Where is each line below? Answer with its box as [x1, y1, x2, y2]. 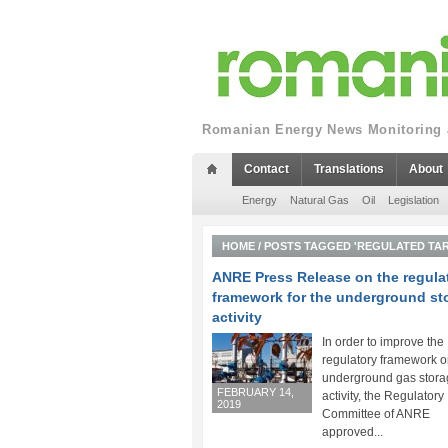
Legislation [388, 194, 439, 206]
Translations [314, 162, 384, 176]
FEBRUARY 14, [217, 386, 294, 398]
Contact [244, 162, 289, 176]
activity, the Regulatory [322, 389, 444, 403]
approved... [322, 425, 383, 439]
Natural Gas [290, 194, 349, 206]
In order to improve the [322, 335, 444, 349]
